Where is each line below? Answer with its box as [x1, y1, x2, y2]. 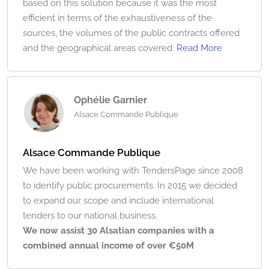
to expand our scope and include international [23, 195, 214, 207]
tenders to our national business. [23, 210, 157, 222]
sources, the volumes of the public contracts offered [23, 28, 240, 39]
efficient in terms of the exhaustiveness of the [23, 13, 212, 24]
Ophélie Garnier [74, 94, 147, 106]
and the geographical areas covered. [23, 43, 177, 54]
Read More [177, 43, 222, 54]
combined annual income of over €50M [23, 240, 194, 252]
